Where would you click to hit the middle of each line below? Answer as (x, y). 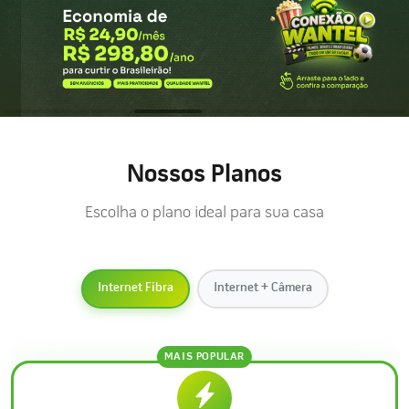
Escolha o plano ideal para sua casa (204, 213)
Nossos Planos (204, 175)
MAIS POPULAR (204, 357)
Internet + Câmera (262, 288)
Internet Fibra (135, 288)
